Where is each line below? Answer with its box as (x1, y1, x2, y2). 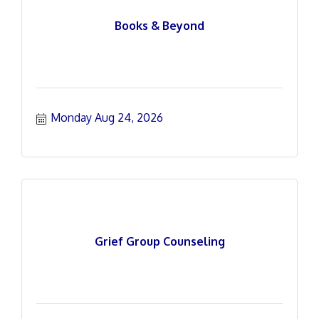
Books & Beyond (115, 19, 204, 33)
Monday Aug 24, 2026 (51, 110, 163, 125)
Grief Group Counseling (94, 234, 225, 249)
